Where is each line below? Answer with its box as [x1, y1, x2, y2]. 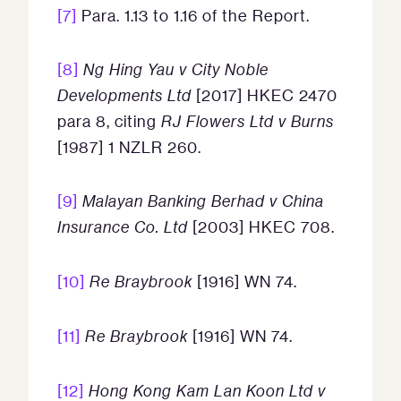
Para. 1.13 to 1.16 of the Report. [77, 5, 310, 25]
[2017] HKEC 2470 [196, 85, 337, 105]
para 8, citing [57, 111, 161, 131]
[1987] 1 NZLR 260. [57, 137, 201, 157]
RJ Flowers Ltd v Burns [161, 111, 334, 132]
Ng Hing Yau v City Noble [83, 59, 269, 80]
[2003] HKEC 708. [192, 217, 335, 236]
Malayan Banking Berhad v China [82, 191, 324, 211]
